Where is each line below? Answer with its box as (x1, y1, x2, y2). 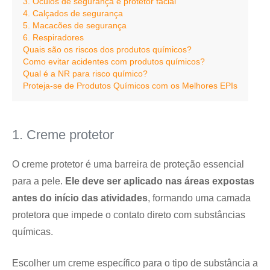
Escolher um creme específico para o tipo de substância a (12, 258, 258, 268)
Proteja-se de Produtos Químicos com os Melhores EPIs (23, 81, 237, 90)
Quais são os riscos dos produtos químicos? (23, 45, 192, 54)
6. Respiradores (23, 33, 84, 42)
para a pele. (12, 176, 65, 186)
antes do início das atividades (12, 193, 148, 203)
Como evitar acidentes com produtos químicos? (23, 57, 205, 66)
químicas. (12, 227, 53, 237)
